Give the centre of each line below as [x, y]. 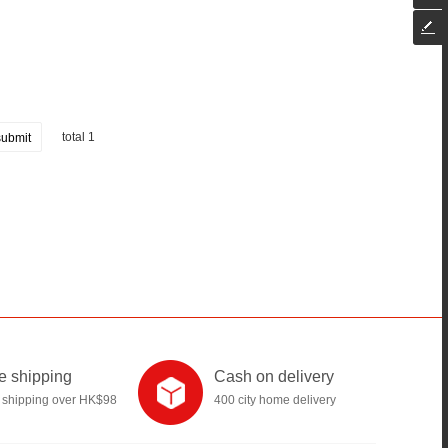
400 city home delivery [275, 400]
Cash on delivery [274, 376]
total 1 [78, 137]
